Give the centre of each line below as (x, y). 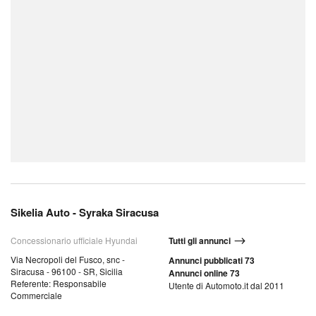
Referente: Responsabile (59, 283)
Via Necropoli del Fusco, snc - (68, 259)
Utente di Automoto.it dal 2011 (226, 285)
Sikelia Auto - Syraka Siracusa (85, 212)
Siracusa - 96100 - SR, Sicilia (67, 271)
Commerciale (36, 295)
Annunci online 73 (204, 273)
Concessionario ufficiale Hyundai (74, 240)
